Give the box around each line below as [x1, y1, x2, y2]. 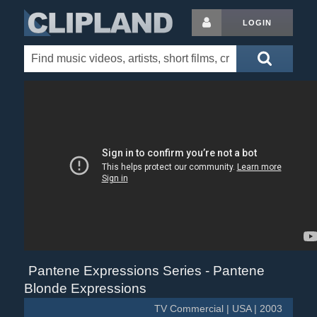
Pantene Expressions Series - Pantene [28, 263, 265, 278]
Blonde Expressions [23, 281, 146, 296]
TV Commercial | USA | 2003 [154, 304, 283, 314]
